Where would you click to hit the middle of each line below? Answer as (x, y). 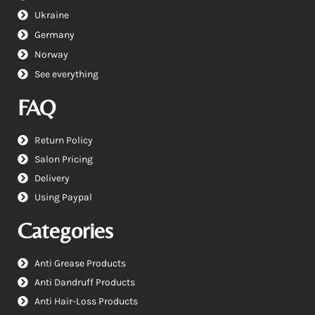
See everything (66, 74)
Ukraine (51, 15)
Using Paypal (63, 197)
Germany (54, 34)
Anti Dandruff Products (84, 282)
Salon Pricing (63, 159)
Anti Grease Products (80, 263)
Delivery (52, 178)
